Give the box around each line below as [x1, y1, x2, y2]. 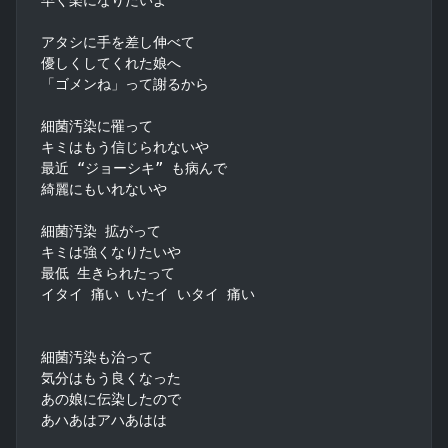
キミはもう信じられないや [41, 138, 209, 155]
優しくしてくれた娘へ [41, 54, 181, 71]
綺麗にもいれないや [41, 180, 167, 197]
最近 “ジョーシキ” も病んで [41, 159, 227, 176]
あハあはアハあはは [41, 411, 167, 428]
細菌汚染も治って [41, 348, 153, 365]
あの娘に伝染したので [41, 390, 181, 407]
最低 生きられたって [41, 264, 175, 281]
